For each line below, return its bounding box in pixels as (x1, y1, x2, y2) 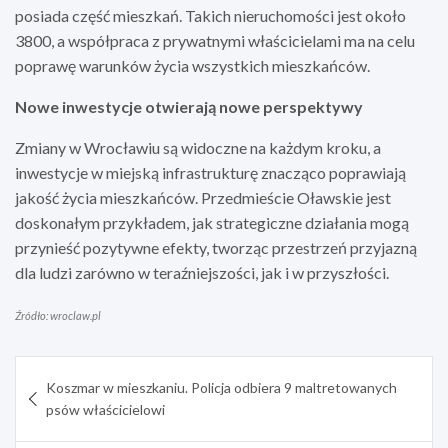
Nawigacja (14, 355, 131, 386)
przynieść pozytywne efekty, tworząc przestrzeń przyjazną (15, 237, 417, 257)
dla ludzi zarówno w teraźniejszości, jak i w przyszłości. (15, 262, 389, 282)
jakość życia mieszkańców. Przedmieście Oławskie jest (15, 187, 391, 207)
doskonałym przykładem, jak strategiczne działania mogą (15, 212, 409, 232)
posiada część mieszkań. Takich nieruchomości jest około (15, 5, 406, 25)
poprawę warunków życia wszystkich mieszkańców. (15, 55, 370, 75)
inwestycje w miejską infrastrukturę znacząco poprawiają (15, 162, 406, 182)
